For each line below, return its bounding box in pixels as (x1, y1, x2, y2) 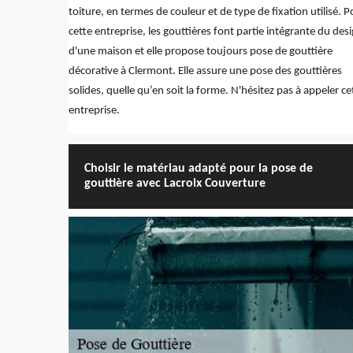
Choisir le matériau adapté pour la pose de (84, 162, 313, 175)
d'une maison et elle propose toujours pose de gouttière (69, 45, 333, 58)
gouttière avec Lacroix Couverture (84, 176, 266, 190)
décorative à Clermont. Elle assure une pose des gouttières (69, 65, 342, 77)
